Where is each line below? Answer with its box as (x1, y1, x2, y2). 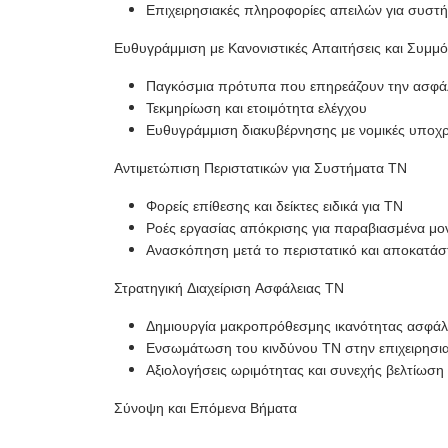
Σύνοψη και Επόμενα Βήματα (114, 398, 297, 419)
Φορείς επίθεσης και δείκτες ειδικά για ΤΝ (146, 196, 403, 217)
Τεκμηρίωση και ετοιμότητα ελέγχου (146, 98, 367, 119)
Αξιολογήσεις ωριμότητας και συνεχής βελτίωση (146, 360, 444, 381)
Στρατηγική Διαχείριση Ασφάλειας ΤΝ (114, 278, 344, 299)
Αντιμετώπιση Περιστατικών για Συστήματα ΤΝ (114, 158, 407, 179)
